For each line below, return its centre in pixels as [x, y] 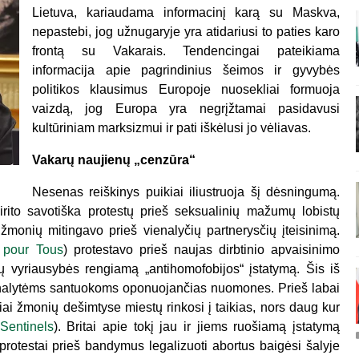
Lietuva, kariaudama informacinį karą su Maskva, [186, 12]
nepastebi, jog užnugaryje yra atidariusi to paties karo [186, 32]
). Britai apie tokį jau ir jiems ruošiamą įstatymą [197, 327]
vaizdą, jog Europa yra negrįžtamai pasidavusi [186, 109]
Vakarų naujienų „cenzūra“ [114, 160]
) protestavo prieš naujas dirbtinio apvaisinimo [202, 250]
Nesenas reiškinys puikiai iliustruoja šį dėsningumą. [186, 192]
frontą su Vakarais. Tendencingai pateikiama [186, 51]
